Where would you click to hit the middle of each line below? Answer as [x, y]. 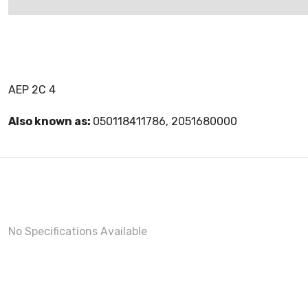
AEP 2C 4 [32, 90]
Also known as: [51, 121]
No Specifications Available [78, 231]
